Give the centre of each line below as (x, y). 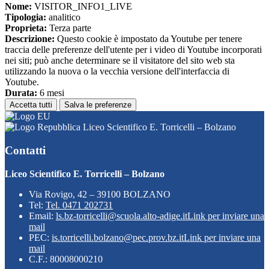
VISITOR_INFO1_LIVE (82, 7)
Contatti (25, 150)
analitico (63, 17)
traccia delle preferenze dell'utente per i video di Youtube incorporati (133, 50)
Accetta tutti (31, 105)
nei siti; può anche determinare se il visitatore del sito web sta (120, 61)
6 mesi (51, 93)
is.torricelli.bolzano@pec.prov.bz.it (118, 237)
